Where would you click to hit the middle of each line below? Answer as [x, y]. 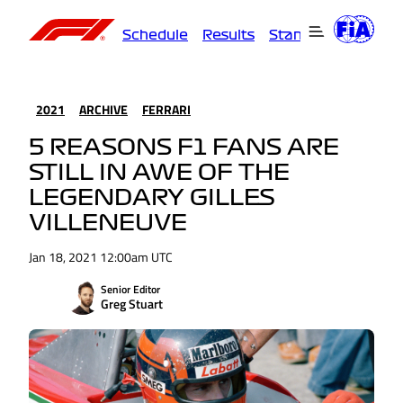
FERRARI [166, 109]
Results [228, 35]
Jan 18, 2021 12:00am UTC [101, 257]
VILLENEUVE [108, 224]
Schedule [155, 35]
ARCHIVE [103, 109]
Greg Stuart [132, 304]
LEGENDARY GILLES [152, 198]
